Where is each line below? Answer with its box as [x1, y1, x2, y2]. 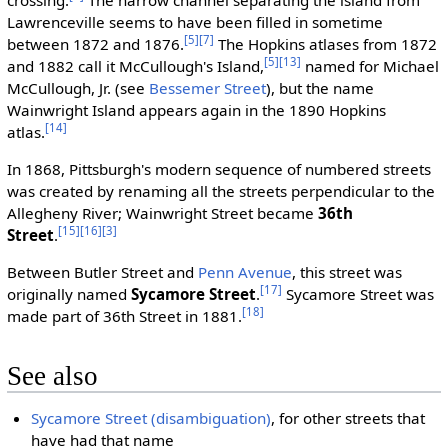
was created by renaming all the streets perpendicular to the [6, 180, 435, 201]
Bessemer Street [148, 77, 266, 98]
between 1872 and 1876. [6, 33, 184, 54]
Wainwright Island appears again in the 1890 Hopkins [6, 99, 386, 120]
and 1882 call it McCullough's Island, [6, 55, 264, 76]
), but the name [265, 77, 374, 98]
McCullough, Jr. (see [6, 77, 149, 98]
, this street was [291, 262, 402, 283]
